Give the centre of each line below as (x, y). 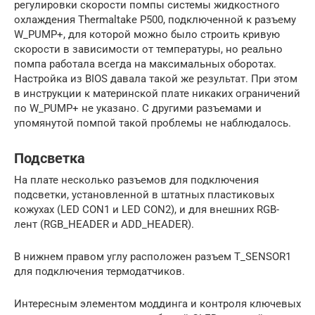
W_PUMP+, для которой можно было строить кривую (147, 34)
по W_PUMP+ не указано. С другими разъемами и (138, 108)
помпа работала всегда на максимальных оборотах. (145, 64)
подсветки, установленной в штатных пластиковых (144, 194)
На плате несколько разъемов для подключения (136, 180)
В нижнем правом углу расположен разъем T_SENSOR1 (153, 256)
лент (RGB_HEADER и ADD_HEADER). (104, 224)
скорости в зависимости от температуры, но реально (148, 49)
